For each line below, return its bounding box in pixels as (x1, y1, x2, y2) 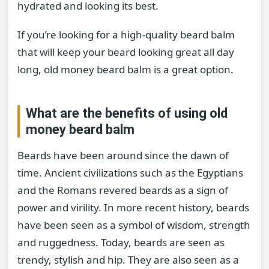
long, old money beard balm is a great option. (17, 62, 234, 76)
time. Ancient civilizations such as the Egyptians (17, 165, 243, 180)
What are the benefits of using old (26, 105, 228, 121)
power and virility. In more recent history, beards (17, 200, 249, 214)
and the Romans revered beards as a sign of (17, 183, 228, 197)
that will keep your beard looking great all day (17, 44, 234, 59)
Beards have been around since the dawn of (17, 148, 229, 162)
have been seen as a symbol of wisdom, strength (17, 217, 250, 232)
